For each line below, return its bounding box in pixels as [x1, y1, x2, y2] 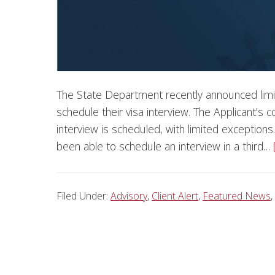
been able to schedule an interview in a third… [56, 139, 273, 154]
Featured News [203, 189, 271, 203]
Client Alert [152, 189, 198, 203]
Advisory [110, 189, 147, 203]
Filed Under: [56, 189, 110, 203]
